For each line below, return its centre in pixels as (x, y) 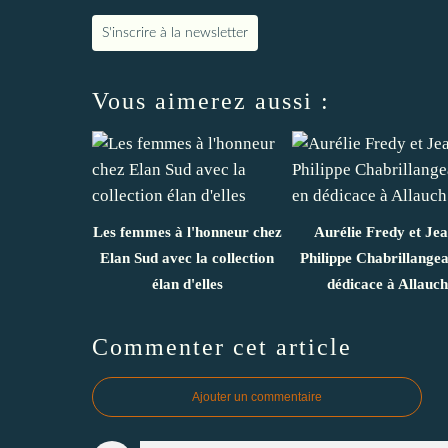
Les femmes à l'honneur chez (187, 231)
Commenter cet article (222, 346)
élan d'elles (187, 283)
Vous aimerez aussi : (211, 100)
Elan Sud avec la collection (187, 257)
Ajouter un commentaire (257, 396)
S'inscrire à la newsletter (175, 32)
